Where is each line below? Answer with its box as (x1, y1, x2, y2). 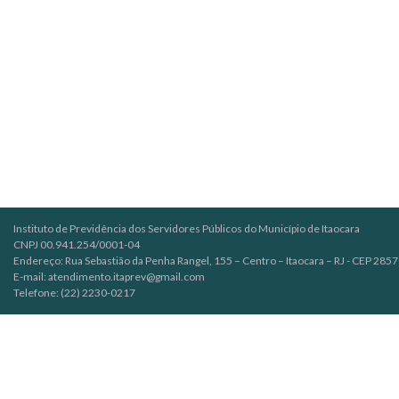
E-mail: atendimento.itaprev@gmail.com (13, 269, 205, 283)
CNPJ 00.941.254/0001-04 (13, 237, 140, 251)
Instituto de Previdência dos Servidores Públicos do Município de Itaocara (13, 221, 360, 235)
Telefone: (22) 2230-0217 (13, 285, 135, 299)
